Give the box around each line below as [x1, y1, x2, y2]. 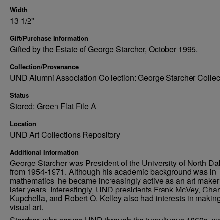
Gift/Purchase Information [10, 33, 88, 43]
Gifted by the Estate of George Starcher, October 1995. [10, 43, 198, 55]
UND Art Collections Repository [10, 129, 120, 140]
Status [10, 90, 29, 100]
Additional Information [10, 147, 79, 157]
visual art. [10, 201, 43, 213]
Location [10, 119, 36, 128]
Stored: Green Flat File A [10, 100, 96, 111]
